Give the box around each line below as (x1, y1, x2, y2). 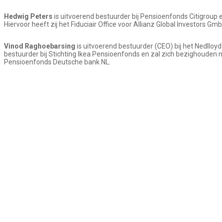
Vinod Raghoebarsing (4, 42, 75, 50)
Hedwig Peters (4, 12, 54, 20)
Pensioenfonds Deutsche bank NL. (4, 58, 111, 66)
